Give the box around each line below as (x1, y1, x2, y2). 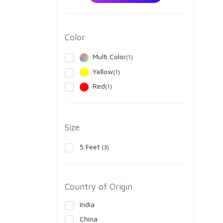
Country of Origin (65, 181, 132, 192)
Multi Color (93, 52, 126, 61)
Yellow (93, 67, 113, 76)
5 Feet (80, 142, 102, 151)
